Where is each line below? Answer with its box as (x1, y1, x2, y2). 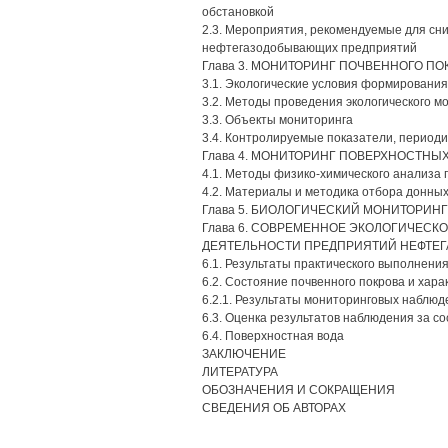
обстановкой (202, 5, 274, 19)
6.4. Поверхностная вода (202, 329, 344, 343)
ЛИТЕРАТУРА (202, 365, 278, 379)
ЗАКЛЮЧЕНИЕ (202, 347, 286, 361)
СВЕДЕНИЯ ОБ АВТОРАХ (202, 401, 346, 415)
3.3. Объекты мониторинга (202, 113, 353, 127)
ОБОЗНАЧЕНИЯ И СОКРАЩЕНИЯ (202, 383, 395, 397)
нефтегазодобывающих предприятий (202, 41, 417, 55)
